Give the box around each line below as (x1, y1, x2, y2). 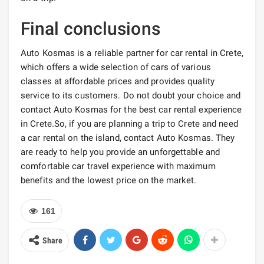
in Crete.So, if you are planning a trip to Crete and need (21, 118, 238, 130)
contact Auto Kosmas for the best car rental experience (21, 104, 242, 115)
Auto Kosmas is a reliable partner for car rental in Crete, (21, 48, 243, 59)
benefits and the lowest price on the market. (21, 175, 197, 186)
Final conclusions (21, 18, 160, 39)
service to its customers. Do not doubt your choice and (21, 90, 241, 101)
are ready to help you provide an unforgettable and (21, 147, 220, 158)
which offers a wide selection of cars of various (21, 62, 211, 73)
